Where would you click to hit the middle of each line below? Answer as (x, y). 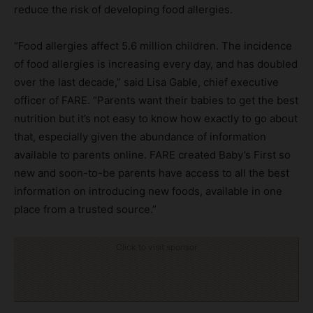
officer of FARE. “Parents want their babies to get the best (156, 101)
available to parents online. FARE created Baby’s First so (152, 155)
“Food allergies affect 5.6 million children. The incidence (153, 46)
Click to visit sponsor (156, 247)
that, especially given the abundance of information (140, 137)
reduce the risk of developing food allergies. (125, 10)
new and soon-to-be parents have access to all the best (152, 173)
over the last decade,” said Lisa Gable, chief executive (146, 82)
